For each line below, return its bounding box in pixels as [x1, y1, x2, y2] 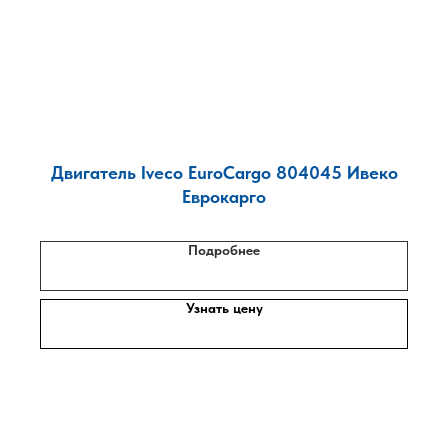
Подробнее [188, 242, 260, 258]
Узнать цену [185, 300, 263, 316]
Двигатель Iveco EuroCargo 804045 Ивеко [50, 162, 398, 183]
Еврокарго [182, 186, 266, 207]
